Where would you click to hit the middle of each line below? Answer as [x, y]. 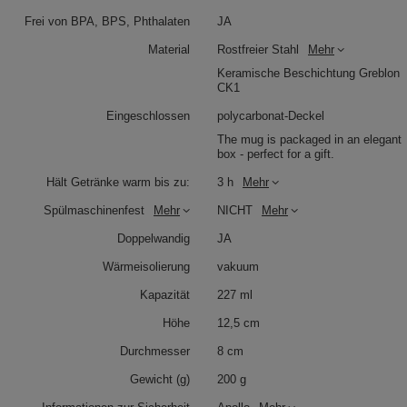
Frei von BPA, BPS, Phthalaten [107, 21]
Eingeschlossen [148, 115]
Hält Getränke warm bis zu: [118, 182]
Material [169, 49]
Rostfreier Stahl [258, 49]
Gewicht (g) [160, 379]
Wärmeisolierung [146, 266]
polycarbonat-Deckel [271, 115]
